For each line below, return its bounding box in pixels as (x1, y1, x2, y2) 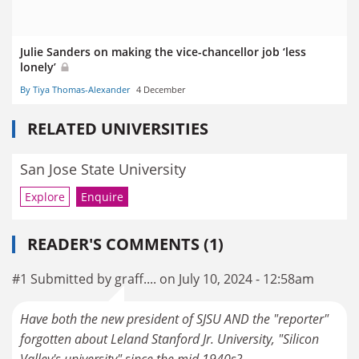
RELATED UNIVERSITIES (27, 117, 208, 139)
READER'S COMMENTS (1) (27, 233, 224, 256)
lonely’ (20, 58, 59, 75)
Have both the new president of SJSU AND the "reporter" (20, 310, 329, 329)
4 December (136, 83, 185, 95)
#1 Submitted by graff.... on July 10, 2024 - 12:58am (12, 270, 314, 288)
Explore (25, 189, 65, 205)
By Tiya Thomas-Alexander (20, 83, 130, 95)
